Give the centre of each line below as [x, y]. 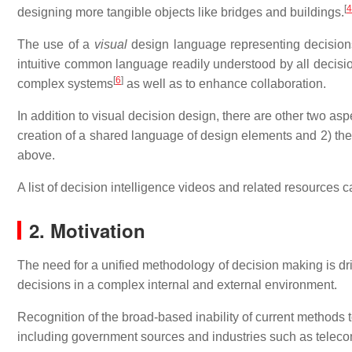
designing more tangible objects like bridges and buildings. [181, 12]
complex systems [65, 84]
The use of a [56, 44]
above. [36, 155]
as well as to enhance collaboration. [225, 84]
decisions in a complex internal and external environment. [177, 285]
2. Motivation [87, 230]
